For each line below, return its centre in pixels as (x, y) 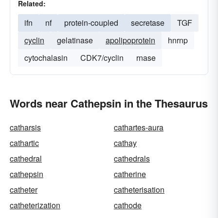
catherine (130, 174)
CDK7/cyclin (102, 58)
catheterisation (139, 190)
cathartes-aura (139, 127)
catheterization (35, 205)
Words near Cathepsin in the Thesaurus (109, 103)
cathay (125, 143)
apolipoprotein (130, 40)
